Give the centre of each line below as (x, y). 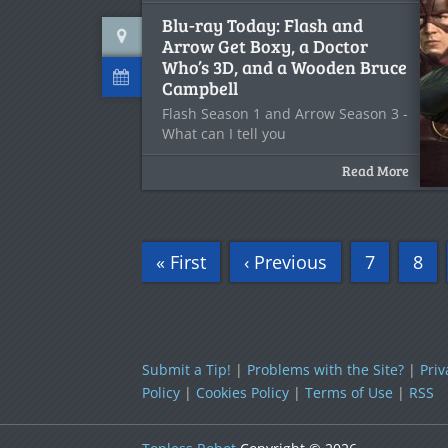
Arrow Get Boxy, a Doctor (265, 46)
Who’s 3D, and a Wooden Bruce (284, 67)
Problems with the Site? (325, 369)
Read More (375, 170)
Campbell (200, 88)
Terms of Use (349, 392)
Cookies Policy (242, 392)
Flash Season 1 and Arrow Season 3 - (285, 113)
